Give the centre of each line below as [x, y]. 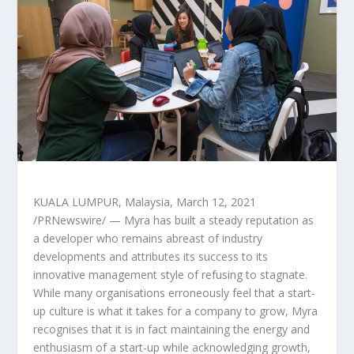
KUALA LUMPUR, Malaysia [102, 201]
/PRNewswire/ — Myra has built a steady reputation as [174, 220]
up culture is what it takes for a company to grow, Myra [176, 311]
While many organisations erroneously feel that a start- [175, 292]
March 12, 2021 [217, 201]
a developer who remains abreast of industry [148, 238]
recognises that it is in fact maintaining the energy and [172, 329]
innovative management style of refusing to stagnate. [171, 274]
